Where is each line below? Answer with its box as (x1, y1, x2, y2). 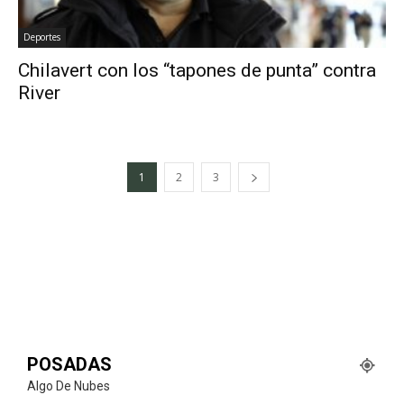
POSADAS (27, 353, 112, 375)
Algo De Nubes (27, 378, 110, 393)
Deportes (23, 30, 60, 43)
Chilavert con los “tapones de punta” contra (18, 59, 376, 81)
